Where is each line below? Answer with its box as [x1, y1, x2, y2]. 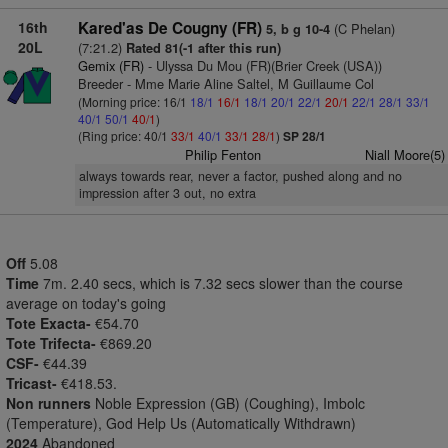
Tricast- [6, 373, 57, 393]
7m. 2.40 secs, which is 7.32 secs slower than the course [43, 273, 403, 293]
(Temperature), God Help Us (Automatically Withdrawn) [6, 413, 356, 433]
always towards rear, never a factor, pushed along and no [78, 167, 402, 185]
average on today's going [6, 293, 166, 313]
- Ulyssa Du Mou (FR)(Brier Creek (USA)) [143, 56, 382, 75]
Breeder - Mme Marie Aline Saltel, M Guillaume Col [77, 74, 374, 93]
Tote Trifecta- [6, 333, 96, 353]
